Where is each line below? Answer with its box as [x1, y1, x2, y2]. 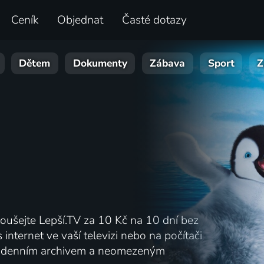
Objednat [57, 12, 104, 28]
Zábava [150, 57, 186, 71]
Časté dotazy [122, 12, 187, 28]
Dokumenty [72, 57, 127, 71]
